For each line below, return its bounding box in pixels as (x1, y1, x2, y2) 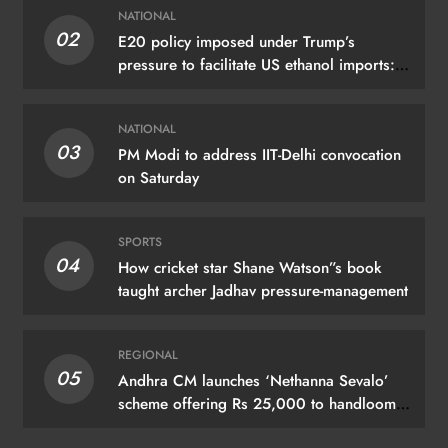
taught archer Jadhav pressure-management (117, 280, 408, 303)
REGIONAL (117, 346, 178, 365)
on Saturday (117, 167, 199, 190)
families (117, 416, 170, 439)
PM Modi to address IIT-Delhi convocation (117, 144, 401, 167)
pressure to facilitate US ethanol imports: (117, 54, 395, 77)
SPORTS (117, 233, 162, 252)
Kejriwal (117, 77, 173, 100)
